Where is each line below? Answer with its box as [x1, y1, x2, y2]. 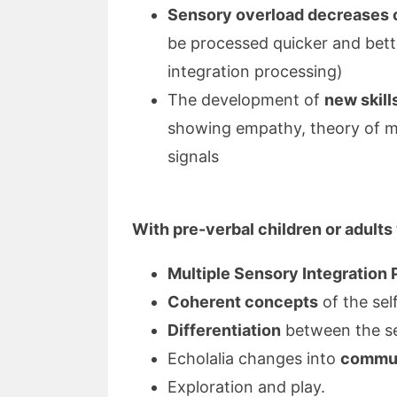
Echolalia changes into [167, 349, 340, 368]
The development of [167, 90, 324, 109]
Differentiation [167, 321, 281, 339]
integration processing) [167, 62, 343, 81]
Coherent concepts [167, 292, 318, 311]
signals [167, 147, 219, 166]
